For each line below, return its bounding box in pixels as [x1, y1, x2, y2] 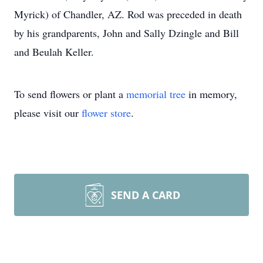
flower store [82, 106, 131, 120]
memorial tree [126, 87, 186, 101]
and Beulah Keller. [14, 45, 94, 59]
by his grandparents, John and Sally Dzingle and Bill [14, 26, 239, 40]
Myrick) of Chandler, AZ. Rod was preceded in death [14, 7, 242, 21]
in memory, [186, 87, 237, 101]
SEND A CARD [111, 188, 180, 202]
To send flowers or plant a [14, 87, 126, 101]
